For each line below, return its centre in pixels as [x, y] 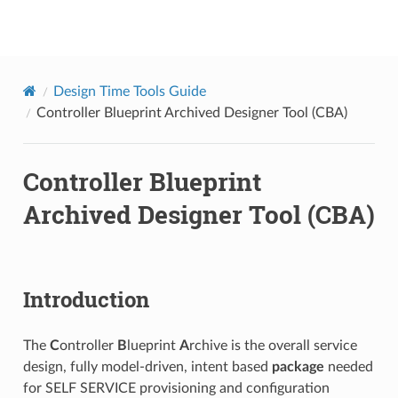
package [298, 366]
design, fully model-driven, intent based [147, 366]
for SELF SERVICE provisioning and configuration [176, 388]
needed [348, 366]
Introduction [86, 299]
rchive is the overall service [273, 345]
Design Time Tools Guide [129, 91]
